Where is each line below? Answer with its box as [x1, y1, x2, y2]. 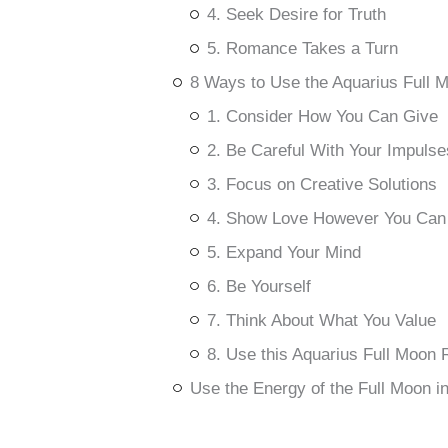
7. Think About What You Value [206, 310, 436, 330]
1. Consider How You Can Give [206, 106, 438, 126]
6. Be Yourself [206, 276, 311, 296]
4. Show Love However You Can [206, 208, 446, 228]
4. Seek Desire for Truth [206, 5, 386, 25]
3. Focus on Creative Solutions [206, 174, 437, 194]
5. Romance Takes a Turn [206, 39, 398, 59]
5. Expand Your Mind [206, 242, 361, 262]
